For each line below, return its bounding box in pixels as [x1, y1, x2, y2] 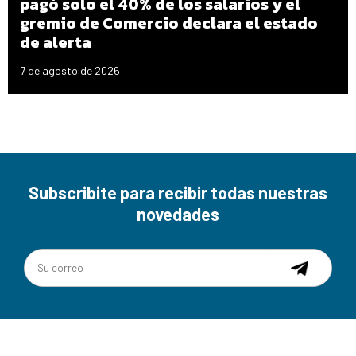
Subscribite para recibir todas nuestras [29, 182, 327, 203]
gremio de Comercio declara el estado [20, 11, 318, 36]
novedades [137, 203, 219, 225]
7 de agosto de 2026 [20, 64, 120, 78]
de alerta [20, 30, 91, 55]
